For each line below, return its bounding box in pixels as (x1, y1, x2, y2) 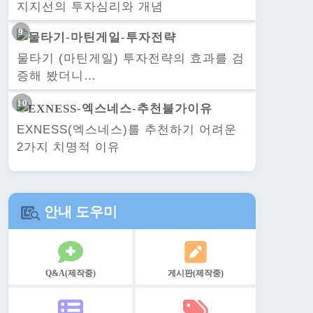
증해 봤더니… (17, 69, 96, 83)
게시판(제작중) (168, 268, 224, 278)
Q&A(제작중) (45, 268, 96, 278)
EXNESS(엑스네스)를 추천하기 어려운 (17, 122, 237, 136)
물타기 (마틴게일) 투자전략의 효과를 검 (17, 52, 245, 66)
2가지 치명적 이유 (17, 140, 120, 154)
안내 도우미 (41, 203, 117, 219)
